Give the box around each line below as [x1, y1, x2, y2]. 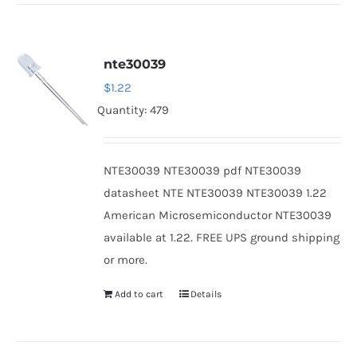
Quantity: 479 [96, 103, 169, 117]
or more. [104, 253, 148, 267]
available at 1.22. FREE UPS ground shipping [104, 230, 340, 245]
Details [190, 288, 222, 300]
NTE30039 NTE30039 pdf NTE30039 [104, 163, 302, 178]
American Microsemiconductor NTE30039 [104, 208, 332, 222]
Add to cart [115, 288, 164, 300]
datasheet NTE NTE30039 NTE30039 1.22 [104, 186, 328, 200]
